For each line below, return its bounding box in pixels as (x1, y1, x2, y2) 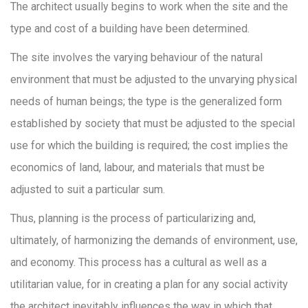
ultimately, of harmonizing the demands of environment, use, (10, 234, 298, 247)
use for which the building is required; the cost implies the (10, 139, 288, 152)
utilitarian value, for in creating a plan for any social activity (10, 278, 288, 291)
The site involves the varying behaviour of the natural (10, 51, 263, 64)
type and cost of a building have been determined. (10, 22, 250, 35)
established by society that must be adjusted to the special (10, 117, 295, 130)
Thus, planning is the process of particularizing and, (10, 212, 256, 225)
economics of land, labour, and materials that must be (10, 161, 265, 174)
